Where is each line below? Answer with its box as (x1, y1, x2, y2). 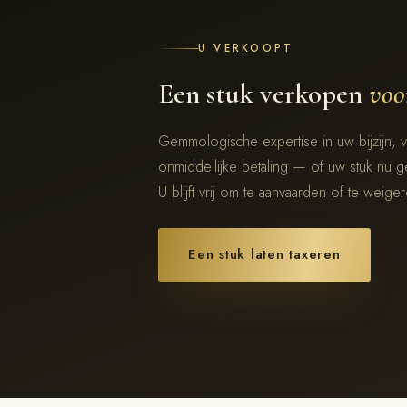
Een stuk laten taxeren (188, 244, 341, 264)
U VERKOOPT (198, 41, 294, 55)
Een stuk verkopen (158, 76, 369, 111)
